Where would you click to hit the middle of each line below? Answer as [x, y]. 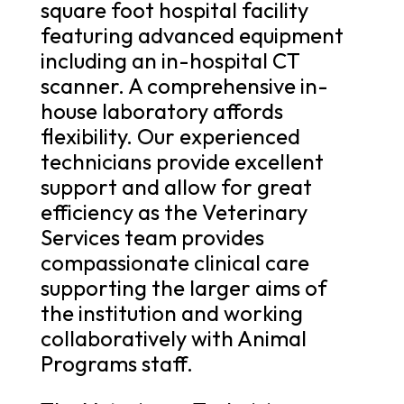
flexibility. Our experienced [170, 136]
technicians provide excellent [182, 161]
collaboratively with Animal [173, 338]
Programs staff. [116, 363]
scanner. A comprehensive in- [184, 85]
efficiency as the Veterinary [174, 211]
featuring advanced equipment [192, 35]
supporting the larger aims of [184, 287]
